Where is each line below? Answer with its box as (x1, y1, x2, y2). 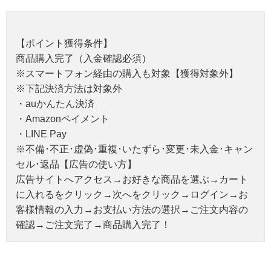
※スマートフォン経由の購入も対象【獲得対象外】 (16, 68, 238, 79)
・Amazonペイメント (16, 113, 109, 124)
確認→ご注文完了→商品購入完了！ (16, 219, 171, 230)
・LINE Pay (16, 128, 67, 139)
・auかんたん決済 (16, 98, 94, 109)
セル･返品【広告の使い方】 (16, 158, 137, 169)
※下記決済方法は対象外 (16, 83, 122, 94)
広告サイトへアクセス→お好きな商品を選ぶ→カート (16, 174, 248, 184)
